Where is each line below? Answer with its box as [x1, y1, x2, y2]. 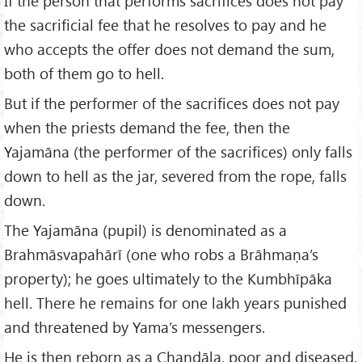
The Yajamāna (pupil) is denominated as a [4, 219, 287, 240]
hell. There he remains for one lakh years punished [4, 292, 347, 313]
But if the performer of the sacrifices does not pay [4, 92, 339, 113]
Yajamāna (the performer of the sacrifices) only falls [4, 141, 352, 162]
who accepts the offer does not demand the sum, [4, 38, 335, 59]
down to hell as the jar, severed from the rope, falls [4, 165, 347, 186]
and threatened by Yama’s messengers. [4, 316, 265, 337]
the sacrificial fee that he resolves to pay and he [4, 14, 326, 35]
